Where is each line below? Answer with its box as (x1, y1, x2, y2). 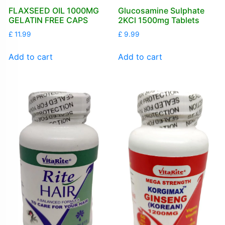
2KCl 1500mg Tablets (118, 15, 199, 26)
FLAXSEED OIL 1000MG (8, 6, 99, 16)
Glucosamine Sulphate (118, 6, 204, 16)
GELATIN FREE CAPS (8, 15, 88, 26)
